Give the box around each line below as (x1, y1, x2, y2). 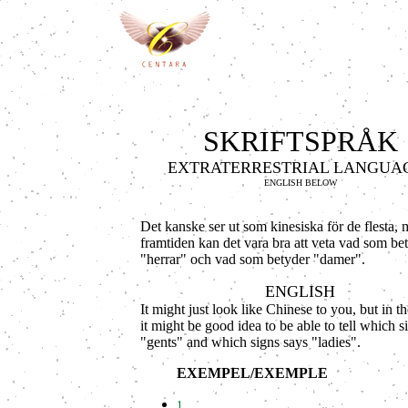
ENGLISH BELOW (263, 178, 337, 188)
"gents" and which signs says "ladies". (140, 334, 361, 350)
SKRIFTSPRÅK (202, 125, 398, 158)
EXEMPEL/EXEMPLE (177, 365, 328, 381)
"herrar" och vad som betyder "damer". (140, 251, 365, 267)
